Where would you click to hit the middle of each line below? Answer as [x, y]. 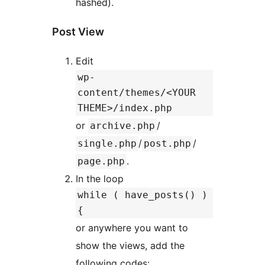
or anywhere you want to [132, 227]
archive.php [122, 125]
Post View [78, 31]
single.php [107, 143]
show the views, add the [130, 245]
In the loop [101, 178]
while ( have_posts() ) [143, 195]
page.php [101, 161]
